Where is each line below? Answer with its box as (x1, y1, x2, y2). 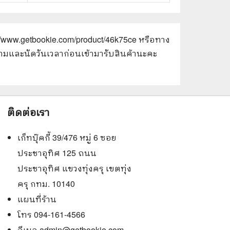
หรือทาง (139, 33, 170, 45)
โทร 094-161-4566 (17, 208, 85, 220)
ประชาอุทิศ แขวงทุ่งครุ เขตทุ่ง (17, 162, 131, 174)
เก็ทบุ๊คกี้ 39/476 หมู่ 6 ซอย (17, 131, 117, 143)
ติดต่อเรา (7, 104, 50, 119)
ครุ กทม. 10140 (17, 178, 75, 189)
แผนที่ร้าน (17, 193, 56, 205)
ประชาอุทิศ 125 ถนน (17, 147, 97, 159)
